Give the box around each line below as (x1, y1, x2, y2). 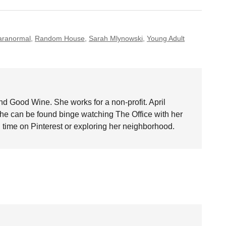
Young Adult (147, 34, 185, 42)
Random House (35, 34, 85, 42)
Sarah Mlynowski (89, 34, 143, 42)
